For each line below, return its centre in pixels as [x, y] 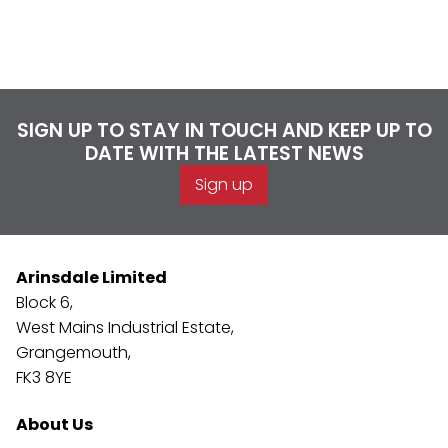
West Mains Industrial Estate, [125, 327]
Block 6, [44, 302]
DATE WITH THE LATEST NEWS [224, 153]
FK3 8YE [44, 377]
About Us [54, 424]
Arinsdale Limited [91, 277]
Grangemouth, [73, 352]
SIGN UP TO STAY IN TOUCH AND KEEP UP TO [224, 130]
